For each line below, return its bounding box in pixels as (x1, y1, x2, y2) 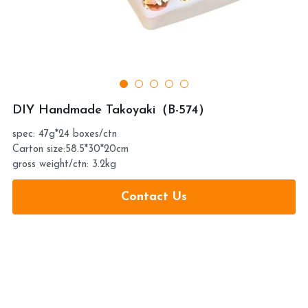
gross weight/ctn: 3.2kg (12, 159, 116, 170)
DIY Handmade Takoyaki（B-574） (12, 104, 210, 117)
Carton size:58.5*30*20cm (12, 144, 129, 155)
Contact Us (120, 190, 187, 203)
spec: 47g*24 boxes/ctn (12, 129, 117, 140)
